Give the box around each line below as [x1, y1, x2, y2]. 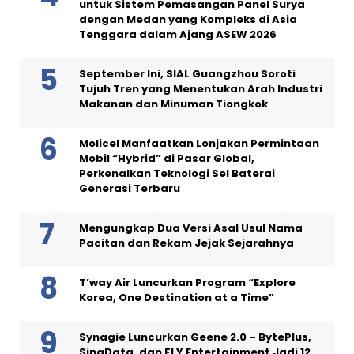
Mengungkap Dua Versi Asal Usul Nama [79, 220, 303, 235]
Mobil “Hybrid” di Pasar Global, [79, 150, 254, 166]
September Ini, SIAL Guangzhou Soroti [79, 66, 296, 81]
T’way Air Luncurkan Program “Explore [79, 274, 296, 290]
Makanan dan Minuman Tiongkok [79, 96, 268, 111]
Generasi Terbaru [79, 180, 180, 196]
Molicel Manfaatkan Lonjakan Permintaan [79, 135, 319, 151]
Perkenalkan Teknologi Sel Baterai [79, 165, 275, 181]
